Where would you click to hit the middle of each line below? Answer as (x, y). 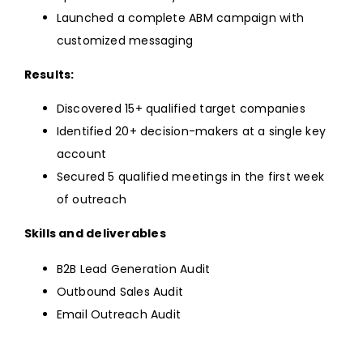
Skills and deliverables (95, 234)
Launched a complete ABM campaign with (180, 18)
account (81, 154)
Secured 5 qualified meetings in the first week (190, 177)
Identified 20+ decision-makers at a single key (191, 132)
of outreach (92, 200)
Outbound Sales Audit (120, 292)
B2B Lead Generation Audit (133, 269)
